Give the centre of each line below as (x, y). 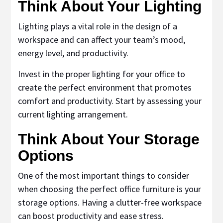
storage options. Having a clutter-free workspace (110, 203)
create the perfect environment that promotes (105, 88)
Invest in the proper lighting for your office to (102, 74)
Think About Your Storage (109, 139)
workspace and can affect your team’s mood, (102, 40)
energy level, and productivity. (73, 53)
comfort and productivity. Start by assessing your (110, 101)
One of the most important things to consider (104, 176)
